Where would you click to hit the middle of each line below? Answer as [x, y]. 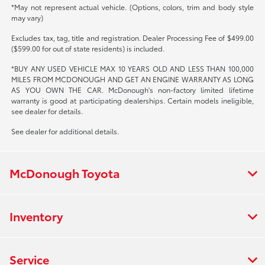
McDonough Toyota [65, 172]
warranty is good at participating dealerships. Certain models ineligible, [132, 100]
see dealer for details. [47, 111]
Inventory [36, 216]
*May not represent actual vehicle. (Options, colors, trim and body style [132, 7]
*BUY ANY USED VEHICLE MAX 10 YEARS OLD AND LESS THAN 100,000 [132, 68]
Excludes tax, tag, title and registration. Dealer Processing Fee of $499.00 [132, 37]
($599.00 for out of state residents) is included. [88, 48]
